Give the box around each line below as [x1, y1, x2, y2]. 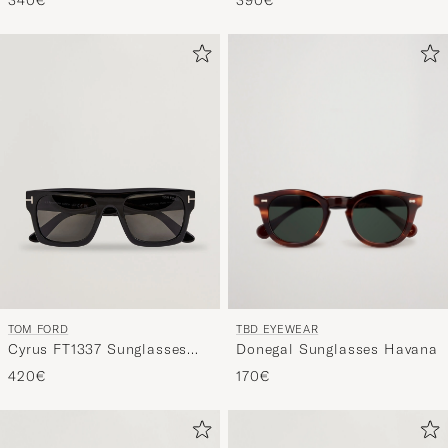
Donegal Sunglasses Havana [383, 339, 438, 358]
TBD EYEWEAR [236, 321, 319, 336]
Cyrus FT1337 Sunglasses [8, 339, 188, 358]
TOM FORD [8, 321, 69, 336]
